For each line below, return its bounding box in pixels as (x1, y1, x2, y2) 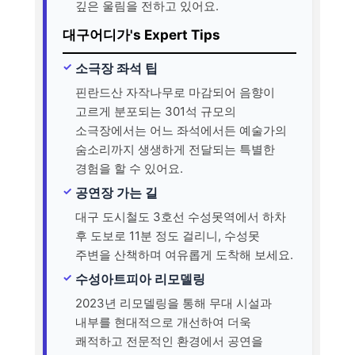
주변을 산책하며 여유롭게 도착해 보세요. (75, 246, 293, 262)
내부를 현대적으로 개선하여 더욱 (75, 314, 251, 330)
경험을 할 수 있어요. (75, 160, 183, 176)
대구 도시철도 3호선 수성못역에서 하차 (75, 208, 286, 224)
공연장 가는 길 (75, 184, 158, 200)
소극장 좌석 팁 (75, 59, 158, 76)
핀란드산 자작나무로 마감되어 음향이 (75, 84, 275, 100)
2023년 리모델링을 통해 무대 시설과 (75, 295, 272, 311)
